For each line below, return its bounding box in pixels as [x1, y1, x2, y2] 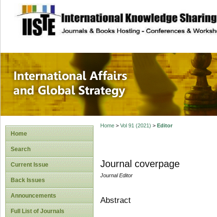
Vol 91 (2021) [120, 123, 151, 129]
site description [62, 10, 126, 20]
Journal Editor [100, 172, 133, 179]
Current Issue [11, 161, 48, 168]
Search [11, 146, 31, 153]
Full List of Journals [11, 208, 64, 215]
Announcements [11, 192, 56, 199]
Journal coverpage [100, 158, 180, 170]
